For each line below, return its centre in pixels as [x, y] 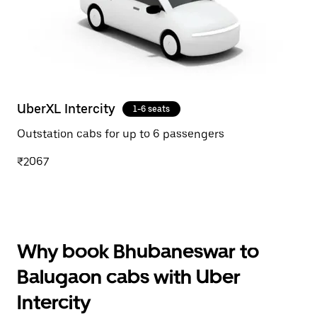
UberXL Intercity [66, 109]
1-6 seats [151, 109]
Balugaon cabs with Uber [129, 277]
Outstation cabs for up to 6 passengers [121, 134]
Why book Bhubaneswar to [138, 251]
